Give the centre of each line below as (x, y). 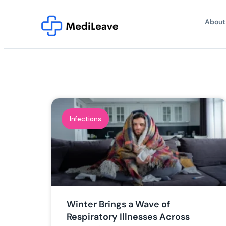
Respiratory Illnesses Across (128, 217)
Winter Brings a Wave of (119, 205)
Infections (85, 119)
